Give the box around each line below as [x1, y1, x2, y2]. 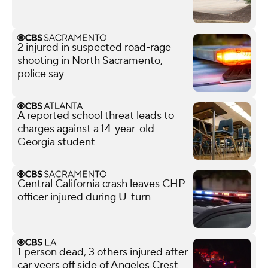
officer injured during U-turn [17, 190, 151, 204]
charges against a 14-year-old [17, 121, 154, 136]
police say [17, 66, 64, 81]
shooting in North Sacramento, [17, 53, 163, 68]
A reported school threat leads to [17, 108, 174, 123]
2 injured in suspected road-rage [17, 40, 171, 54]
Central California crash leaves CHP [17, 176, 185, 191]
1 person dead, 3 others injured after [17, 245, 188, 259]
